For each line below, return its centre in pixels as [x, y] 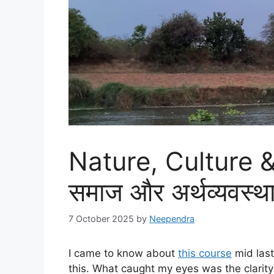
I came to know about [123, 253]
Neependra [172, 218]
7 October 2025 [101, 218]
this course [205, 253]
